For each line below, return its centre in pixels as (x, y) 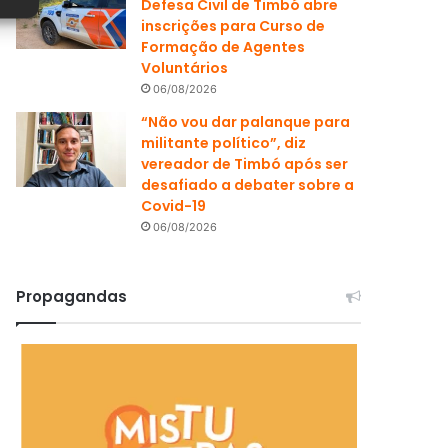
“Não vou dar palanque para (246, 121)
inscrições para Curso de (233, 25)
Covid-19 (174, 205)
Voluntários (185, 67)
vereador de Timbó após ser (245, 163)
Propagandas (72, 296)
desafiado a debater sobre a (248, 184)
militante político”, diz (224, 142)
